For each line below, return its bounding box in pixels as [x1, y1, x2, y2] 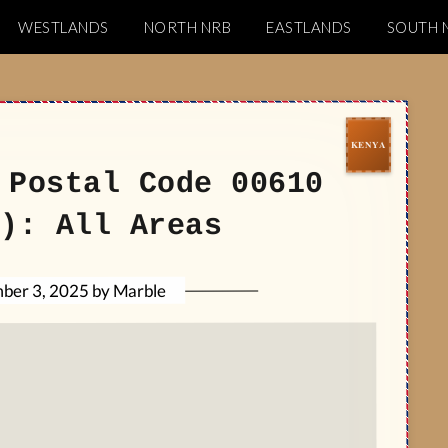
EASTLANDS [266, 18, 352, 36]
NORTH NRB [143, 18, 232, 36]
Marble [112, 279, 166, 301]
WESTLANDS [18, 18, 109, 36]
